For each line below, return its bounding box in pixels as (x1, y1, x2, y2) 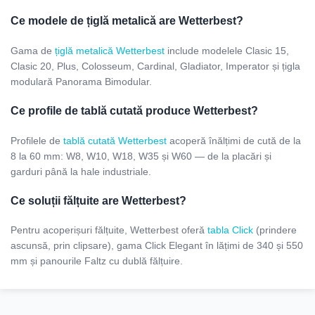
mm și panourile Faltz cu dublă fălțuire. (11, 255, 183, 267)
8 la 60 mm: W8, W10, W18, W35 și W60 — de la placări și (11, 150, 271, 162)
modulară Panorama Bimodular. (11, 75, 152, 87)
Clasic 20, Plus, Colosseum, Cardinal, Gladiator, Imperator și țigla (11, 60, 300, 72)
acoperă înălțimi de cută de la (167, 134, 301, 146)
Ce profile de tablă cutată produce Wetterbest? (11, 104, 258, 117)
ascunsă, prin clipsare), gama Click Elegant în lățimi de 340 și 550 (11, 240, 303, 252)
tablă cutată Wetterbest (63, 134, 167, 146)
